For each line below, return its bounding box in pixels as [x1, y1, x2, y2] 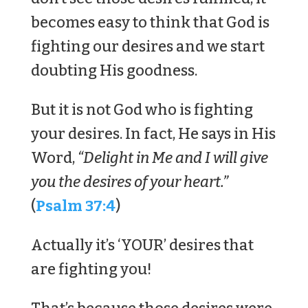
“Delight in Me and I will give [77, 148, 268, 167]
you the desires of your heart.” [30, 173, 228, 191]
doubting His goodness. [30, 61, 197, 80]
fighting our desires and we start [30, 37, 265, 56]
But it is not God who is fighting [30, 100, 253, 119]
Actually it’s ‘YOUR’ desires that [30, 236, 254, 254]
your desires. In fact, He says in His [30, 124, 276, 143]
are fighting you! [30, 260, 152, 278]
